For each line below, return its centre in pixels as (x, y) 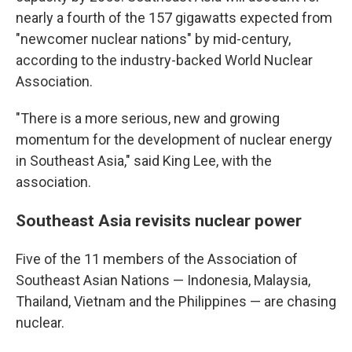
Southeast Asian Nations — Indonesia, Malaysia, (163, 280)
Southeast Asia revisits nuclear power (159, 220)
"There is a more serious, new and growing (148, 118)
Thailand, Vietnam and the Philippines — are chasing (176, 301)
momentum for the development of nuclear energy (174, 139)
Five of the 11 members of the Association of (157, 259)
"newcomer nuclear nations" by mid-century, (153, 39)
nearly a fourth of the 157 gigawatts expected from (174, 18)
